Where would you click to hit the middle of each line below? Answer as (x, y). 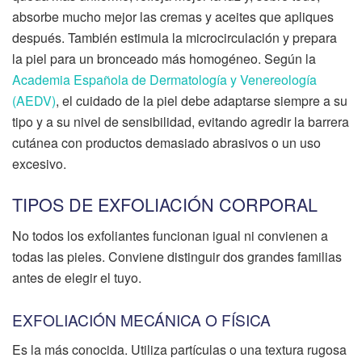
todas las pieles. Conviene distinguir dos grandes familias (177, 256)
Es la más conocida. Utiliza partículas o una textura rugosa (179, 349)
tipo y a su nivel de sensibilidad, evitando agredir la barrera (181, 122)
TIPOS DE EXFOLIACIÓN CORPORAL (165, 204)
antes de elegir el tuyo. (77, 277)
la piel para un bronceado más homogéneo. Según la (164, 59)
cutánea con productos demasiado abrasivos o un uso (166, 143)
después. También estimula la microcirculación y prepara (175, 38)
